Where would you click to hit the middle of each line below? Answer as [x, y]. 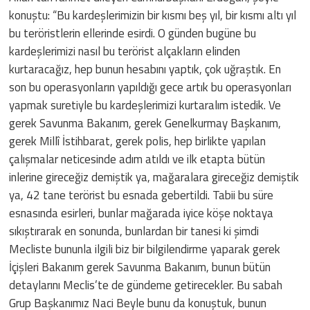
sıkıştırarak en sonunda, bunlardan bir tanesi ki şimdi [134, 231]
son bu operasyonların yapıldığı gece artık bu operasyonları [151, 87]
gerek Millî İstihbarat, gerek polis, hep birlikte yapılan [138, 141]
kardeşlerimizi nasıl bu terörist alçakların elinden [125, 51]
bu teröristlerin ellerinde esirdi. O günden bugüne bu [133, 33]
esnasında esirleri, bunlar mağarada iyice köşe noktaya [142, 213]
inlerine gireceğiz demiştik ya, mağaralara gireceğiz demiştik [154, 177]
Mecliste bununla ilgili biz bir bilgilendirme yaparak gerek [145, 249]
